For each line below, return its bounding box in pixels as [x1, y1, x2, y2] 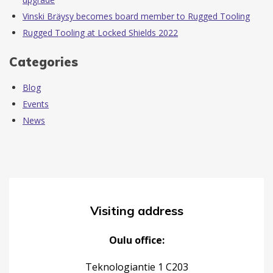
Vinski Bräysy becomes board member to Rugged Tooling [23, 10, 250, 23]
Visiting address [90, 202, 183, 218]
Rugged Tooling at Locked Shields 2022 [23, 27, 178, 39]
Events [23, 97, 49, 110]
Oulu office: [108, 233, 165, 247]
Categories [9, 54, 78, 70]
